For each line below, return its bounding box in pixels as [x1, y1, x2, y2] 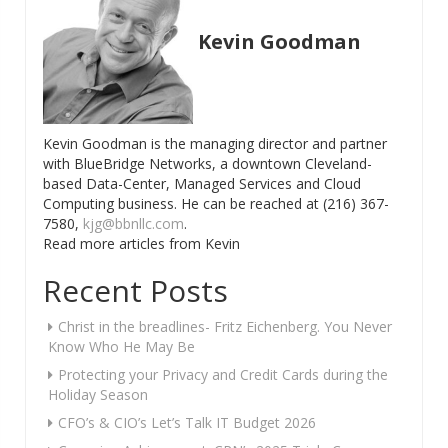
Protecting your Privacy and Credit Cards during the [58, 364, 388, 384]
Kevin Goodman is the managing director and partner [43, 133, 387, 153]
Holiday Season [48, 384, 148, 404]
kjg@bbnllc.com [83, 213, 184, 233]
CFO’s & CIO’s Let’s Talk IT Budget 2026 [58, 412, 316, 432]
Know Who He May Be [48, 336, 195, 356]
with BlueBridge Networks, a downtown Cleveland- [43, 153, 372, 173]
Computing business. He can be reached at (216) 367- [43, 193, 389, 213]
